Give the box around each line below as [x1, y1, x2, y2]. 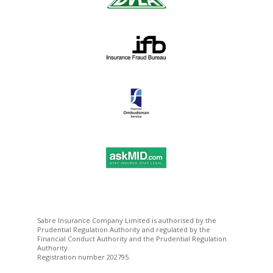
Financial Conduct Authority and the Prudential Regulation [37, 234, 227, 243]
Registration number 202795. [37, 252, 130, 261]
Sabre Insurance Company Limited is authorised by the [37, 216, 216, 225]
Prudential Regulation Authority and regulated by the [37, 225, 210, 234]
